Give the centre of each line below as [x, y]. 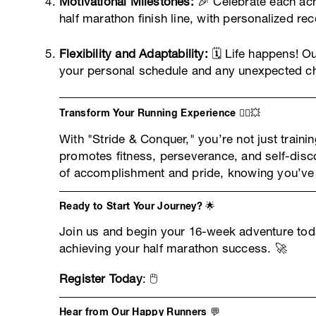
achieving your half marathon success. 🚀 [173, 248]
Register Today [101, 279]
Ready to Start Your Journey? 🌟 [138, 206]
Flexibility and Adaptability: [134, 54]
